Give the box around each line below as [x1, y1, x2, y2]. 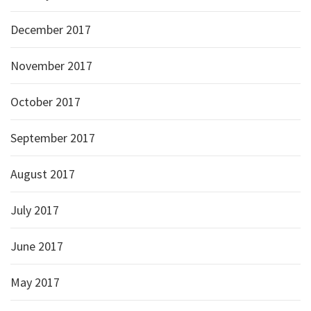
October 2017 [10, 94, 81, 110]
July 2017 [10, 202, 59, 218]
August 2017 [10, 166, 75, 182]
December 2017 [10, 22, 91, 37]
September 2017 [10, 130, 95, 146]
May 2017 [10, 274, 60, 290]
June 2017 [10, 238, 63, 254]
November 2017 [10, 58, 92, 74]
